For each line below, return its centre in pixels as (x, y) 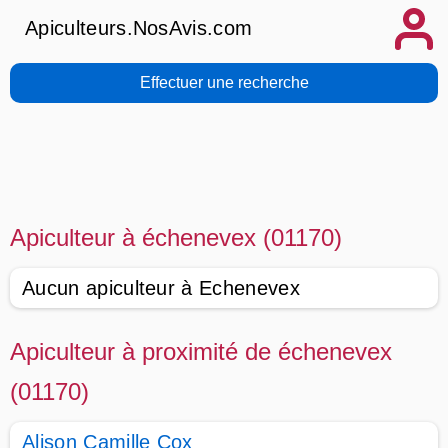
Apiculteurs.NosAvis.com (139, 28)
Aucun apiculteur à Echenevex (161, 288)
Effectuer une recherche (224, 82)
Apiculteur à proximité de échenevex (201, 351)
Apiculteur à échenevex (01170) (176, 237)
